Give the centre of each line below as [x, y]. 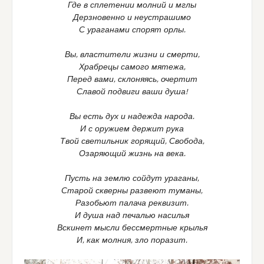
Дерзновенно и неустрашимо [132, 18]
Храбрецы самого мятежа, [132, 67]
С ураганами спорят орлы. [132, 30]
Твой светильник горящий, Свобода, [132, 142]
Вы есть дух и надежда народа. [132, 117]
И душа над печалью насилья [132, 216]
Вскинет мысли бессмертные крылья [132, 228]
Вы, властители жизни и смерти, [132, 55]
